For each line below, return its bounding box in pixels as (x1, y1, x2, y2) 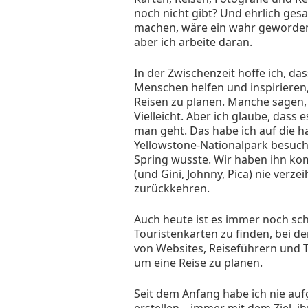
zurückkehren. (134, 181, 210, 197)
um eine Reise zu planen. (134, 255, 263, 271)
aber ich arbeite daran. (134, 34, 252, 50)
